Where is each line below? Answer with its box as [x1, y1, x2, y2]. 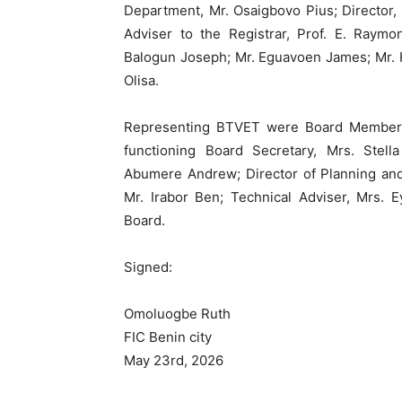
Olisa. [124, 72, 159, 89]
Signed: [124, 258, 172, 275]
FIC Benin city [124, 328, 212, 345]
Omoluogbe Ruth [124, 305, 231, 322]
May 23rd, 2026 [124, 352, 223, 369]
